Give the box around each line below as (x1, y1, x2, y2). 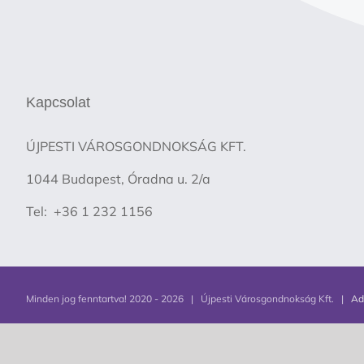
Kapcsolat (26, 94, 90, 111)
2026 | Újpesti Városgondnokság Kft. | (161, 292, 351, 305)
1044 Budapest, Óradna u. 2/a (26, 171, 210, 188)
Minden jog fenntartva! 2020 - (26, 292, 161, 305)
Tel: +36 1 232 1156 (26, 203, 153, 220)
